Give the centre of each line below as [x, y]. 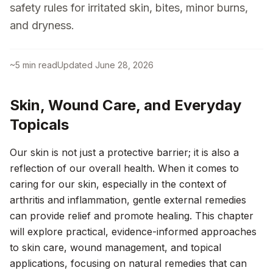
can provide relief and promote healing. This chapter [132, 216]
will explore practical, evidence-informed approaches [133, 232]
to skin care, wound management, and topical [115, 247]
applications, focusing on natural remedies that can [128, 263]
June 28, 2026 [124, 65]
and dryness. [42, 25]
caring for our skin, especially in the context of [118, 184]
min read [39, 65]
